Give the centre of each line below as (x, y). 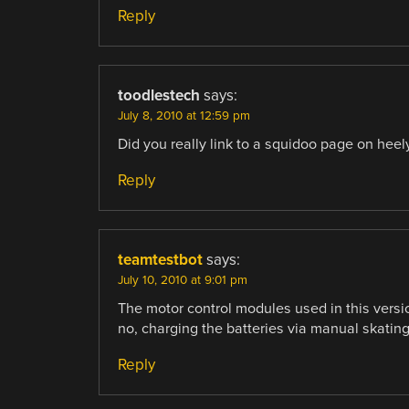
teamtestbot (160, 259)
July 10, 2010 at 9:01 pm (182, 280)
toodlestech (158, 95)
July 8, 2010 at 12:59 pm (184, 115)
